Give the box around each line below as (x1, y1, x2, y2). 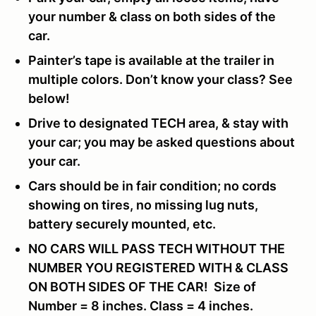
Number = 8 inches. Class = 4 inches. (28, 298, 253, 313)
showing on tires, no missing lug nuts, (28, 197, 258, 212)
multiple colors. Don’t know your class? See (28, 71, 293, 87)
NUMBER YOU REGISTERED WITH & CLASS (28, 260, 288, 275)
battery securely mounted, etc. (28, 216, 219, 231)
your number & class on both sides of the (28, 8, 276, 24)
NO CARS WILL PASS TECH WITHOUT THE (28, 241, 285, 256)
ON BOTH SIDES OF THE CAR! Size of (28, 279, 256, 294)
